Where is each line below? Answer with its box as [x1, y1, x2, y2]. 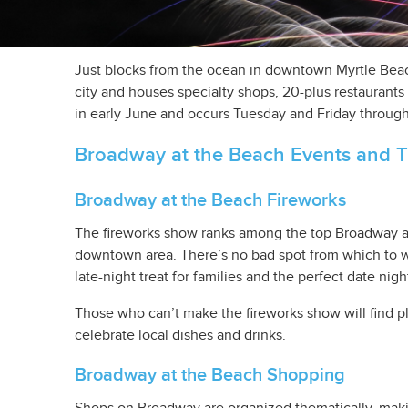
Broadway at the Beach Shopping [75, 364, 345, 386]
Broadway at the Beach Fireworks [75, 189, 346, 211]
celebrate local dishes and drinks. [75, 327, 286, 344]
